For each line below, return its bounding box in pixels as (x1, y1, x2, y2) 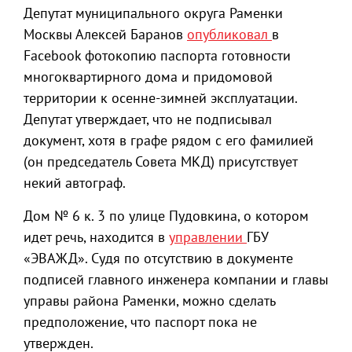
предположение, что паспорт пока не (24, 313, 257, 331)
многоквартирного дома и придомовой (24, 68, 273, 86)
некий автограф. (24, 174, 126, 192)
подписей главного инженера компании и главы (24, 270, 328, 288)
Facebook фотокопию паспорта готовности (24, 46, 291, 64)
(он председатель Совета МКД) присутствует (24, 152, 297, 170)
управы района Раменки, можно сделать (24, 291, 275, 310)
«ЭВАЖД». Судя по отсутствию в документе (24, 249, 293, 267)
